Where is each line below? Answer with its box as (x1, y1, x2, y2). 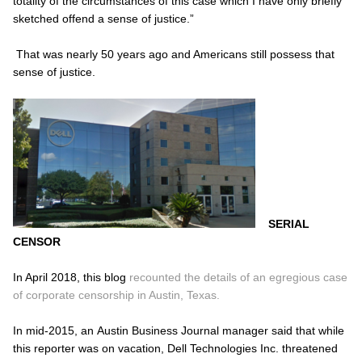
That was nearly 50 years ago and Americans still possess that (13, 47, 335, 61)
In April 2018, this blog (13, 270, 129, 284)
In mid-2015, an (13, 323, 97, 337)
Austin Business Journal (97, 323, 222, 337)
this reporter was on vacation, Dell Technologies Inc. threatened (13, 341, 338, 355)
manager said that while (222, 323, 344, 337)
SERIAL (268, 217, 309, 230)
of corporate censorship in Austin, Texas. (13, 288, 220, 301)
